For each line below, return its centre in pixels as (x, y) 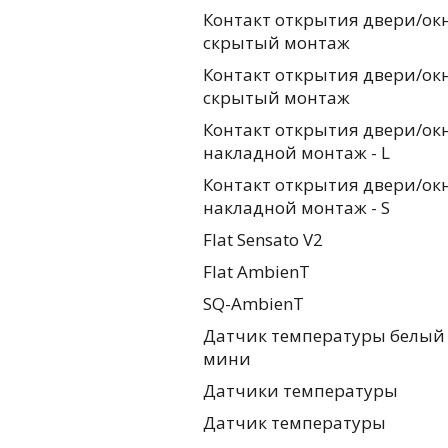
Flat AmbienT (256, 271)
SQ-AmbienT (253, 303)
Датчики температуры (300, 390)
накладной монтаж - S (296, 207)
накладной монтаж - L (296, 152)
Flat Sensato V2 (263, 239)
